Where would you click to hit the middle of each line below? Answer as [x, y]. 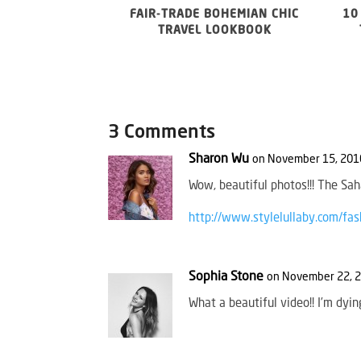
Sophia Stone [226, 277]
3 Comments [162, 132]
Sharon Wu [219, 159]
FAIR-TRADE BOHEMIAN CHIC [215, 15]
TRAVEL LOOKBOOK [214, 31]
